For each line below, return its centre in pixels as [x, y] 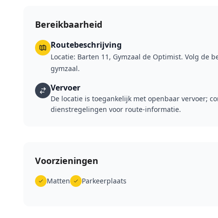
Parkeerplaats [104, 181]
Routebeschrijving [86, 45]
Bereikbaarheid [69, 24]
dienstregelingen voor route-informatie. [116, 109]
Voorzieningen [67, 161]
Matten [58, 181]
